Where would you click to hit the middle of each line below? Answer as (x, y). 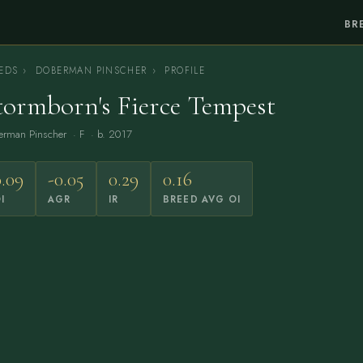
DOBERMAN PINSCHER (92, 70)
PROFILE (183, 70)
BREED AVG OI (202, 199)
